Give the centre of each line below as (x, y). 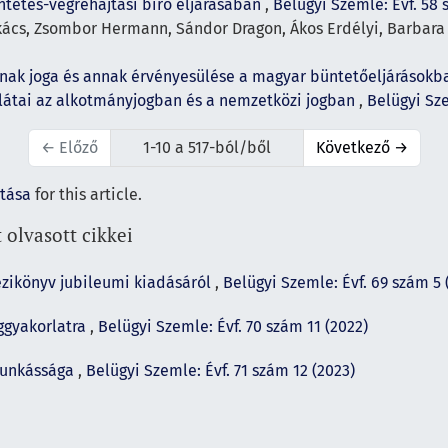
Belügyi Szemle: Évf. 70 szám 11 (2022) (233, 326)
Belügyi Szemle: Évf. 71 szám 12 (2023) (220, 370)
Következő (354, 147)
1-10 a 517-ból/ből (206, 147)
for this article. (86, 194)
